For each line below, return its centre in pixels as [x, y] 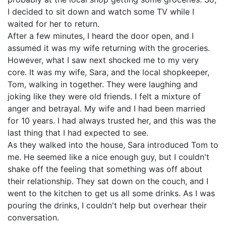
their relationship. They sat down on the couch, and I [108, 181]
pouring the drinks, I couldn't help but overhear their [107, 205]
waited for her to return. [53, 24]
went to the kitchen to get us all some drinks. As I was [111, 193]
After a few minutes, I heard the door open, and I [101, 36]
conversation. [33, 217]
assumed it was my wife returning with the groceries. [109, 48]
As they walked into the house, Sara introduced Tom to [113, 145]
